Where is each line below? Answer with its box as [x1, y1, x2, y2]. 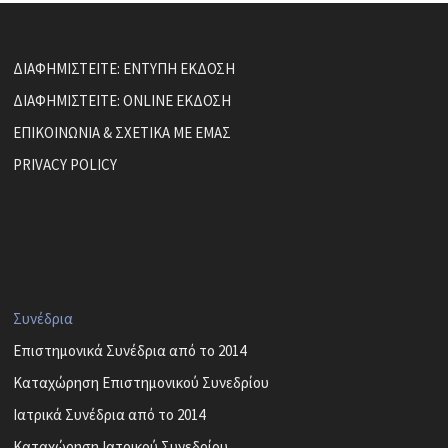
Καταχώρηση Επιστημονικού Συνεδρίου [13, 373, 270, 393]
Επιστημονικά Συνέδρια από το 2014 [13, 341, 247, 361]
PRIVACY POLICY [13, 155, 118, 175]
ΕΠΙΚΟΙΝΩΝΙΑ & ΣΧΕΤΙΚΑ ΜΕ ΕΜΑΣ [13, 123, 232, 143]
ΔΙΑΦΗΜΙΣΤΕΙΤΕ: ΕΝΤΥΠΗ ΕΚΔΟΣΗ [13, 59, 236, 79]
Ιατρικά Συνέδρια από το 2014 [13, 405, 206, 425]
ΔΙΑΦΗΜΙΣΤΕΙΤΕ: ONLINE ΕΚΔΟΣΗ [13, 91, 232, 111]
